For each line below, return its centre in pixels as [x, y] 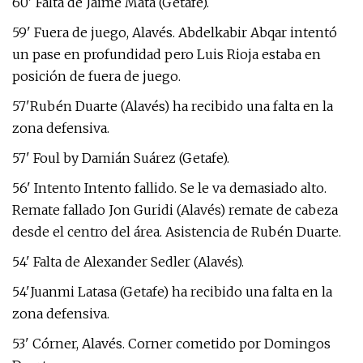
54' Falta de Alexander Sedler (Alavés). [128, 262]
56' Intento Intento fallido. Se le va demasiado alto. [169, 188]
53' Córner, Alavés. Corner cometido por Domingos [171, 344]
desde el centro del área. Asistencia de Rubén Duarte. [177, 232]
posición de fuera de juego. [96, 76]
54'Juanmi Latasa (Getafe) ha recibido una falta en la [172, 292]
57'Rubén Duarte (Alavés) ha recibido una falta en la [173, 106]
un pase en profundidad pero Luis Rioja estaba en [167, 54]
